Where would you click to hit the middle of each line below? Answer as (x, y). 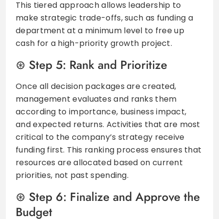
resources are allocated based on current (99, 162)
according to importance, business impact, (101, 111)
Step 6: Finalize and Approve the (114, 197)
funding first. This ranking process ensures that (109, 150)
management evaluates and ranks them (96, 99)
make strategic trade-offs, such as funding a (105, 18)
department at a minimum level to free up (100, 30)
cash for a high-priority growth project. (94, 43)
